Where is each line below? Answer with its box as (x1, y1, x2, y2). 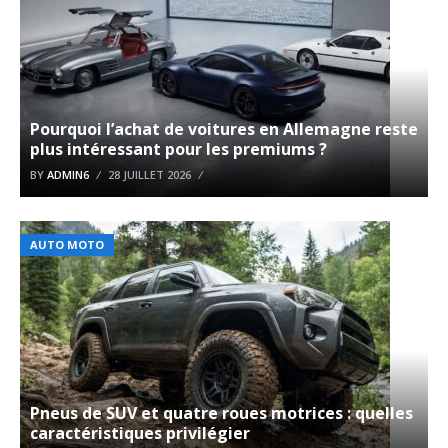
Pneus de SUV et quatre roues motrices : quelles (30, 401, 413, 424)
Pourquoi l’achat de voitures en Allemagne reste (30, 117, 418, 140)
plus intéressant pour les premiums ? (30, 137, 327, 160)
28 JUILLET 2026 (108, 166, 191, 182)
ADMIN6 (47, 166, 89, 182)
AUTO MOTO (30, 236, 104, 252)
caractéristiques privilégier (30, 421, 250, 444)
